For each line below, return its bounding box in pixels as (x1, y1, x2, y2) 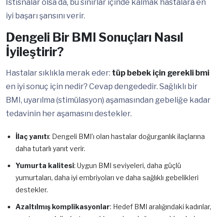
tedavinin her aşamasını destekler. (6, 109, 132, 119)
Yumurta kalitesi (15, 161, 74, 170)
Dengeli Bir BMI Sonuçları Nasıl (6, 30, 183, 45)
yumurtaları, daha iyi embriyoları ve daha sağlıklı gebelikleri (15, 173, 199, 182)
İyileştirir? (6, 45, 64, 60)
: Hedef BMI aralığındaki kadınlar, (110, 202, 211, 211)
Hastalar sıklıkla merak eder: (6, 68, 112, 78)
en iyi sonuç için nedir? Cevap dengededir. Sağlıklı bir (6, 82, 198, 92)
